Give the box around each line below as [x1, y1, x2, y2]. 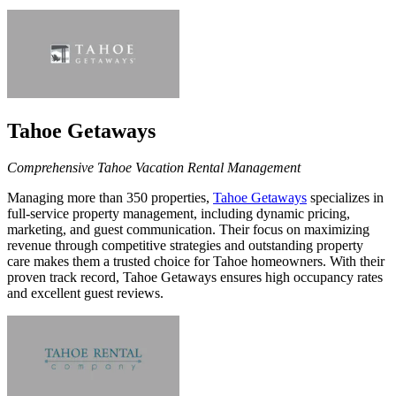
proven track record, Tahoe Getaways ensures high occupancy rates [7, 270, 383, 286]
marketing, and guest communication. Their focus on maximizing [7, 222, 369, 238]
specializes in [307, 190, 384, 206]
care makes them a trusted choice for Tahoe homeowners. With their [7, 254, 385, 270]
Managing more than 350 [7, 190, 148, 206]
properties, [151, 190, 213, 206]
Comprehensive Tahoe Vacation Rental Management [7, 160, 301, 176]
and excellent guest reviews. [7, 286, 164, 301]
